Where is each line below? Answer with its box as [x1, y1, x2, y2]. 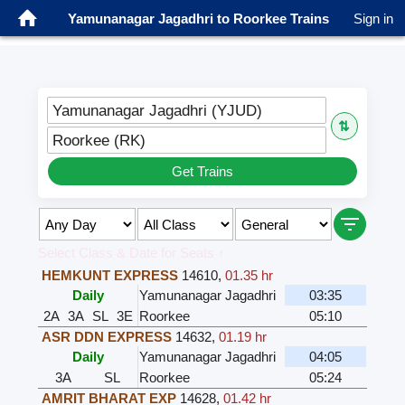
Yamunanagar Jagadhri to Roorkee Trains [67, 10, 329, 26]
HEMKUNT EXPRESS [42, 268, 179, 284]
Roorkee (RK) [52, 132, 146, 149]
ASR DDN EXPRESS [42, 329, 173, 345]
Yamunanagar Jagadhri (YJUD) [52, 102, 263, 119]
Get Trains [172, 164, 233, 180]
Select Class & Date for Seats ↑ [38, 245, 226, 261]
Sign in [353, 10, 393, 26]
